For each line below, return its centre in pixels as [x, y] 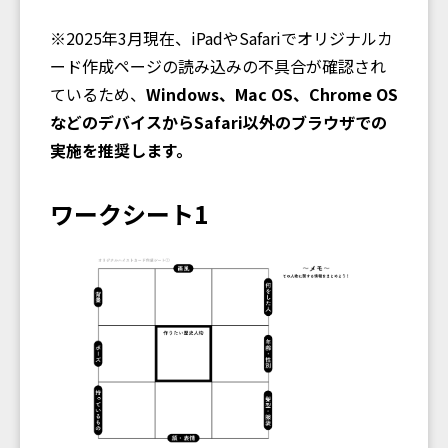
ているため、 [98, 93]
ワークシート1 [129, 213]
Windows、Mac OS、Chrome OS [272, 93]
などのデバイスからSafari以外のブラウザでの [218, 121]
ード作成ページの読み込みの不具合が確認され [218, 65]
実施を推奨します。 [121, 149]
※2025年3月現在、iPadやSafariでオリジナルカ [221, 37]
